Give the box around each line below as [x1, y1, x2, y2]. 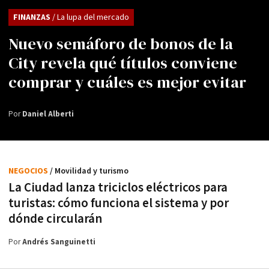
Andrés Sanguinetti [22, 237, 95, 248]
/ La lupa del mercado [52, 12, 129, 23]
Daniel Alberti [22, 109, 74, 120]
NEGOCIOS [8, 166, 50, 177]
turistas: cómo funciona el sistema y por [8, 195, 229, 212]
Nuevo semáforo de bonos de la [8, 33, 233, 55]
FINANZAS [13, 12, 52, 23]
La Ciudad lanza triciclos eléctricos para [8, 180, 228, 196]
